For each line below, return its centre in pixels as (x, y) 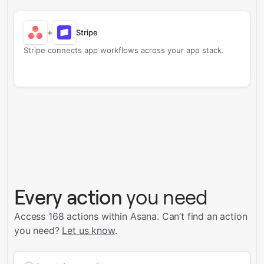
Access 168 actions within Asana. (87, 216)
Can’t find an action (204, 216)
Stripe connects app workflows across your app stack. (124, 50)
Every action (68, 197)
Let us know (88, 230)
